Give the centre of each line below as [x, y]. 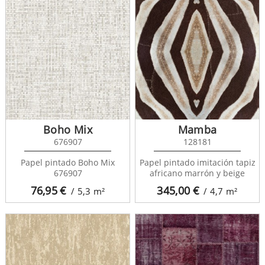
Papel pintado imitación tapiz [197, 162]
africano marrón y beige [197, 173]
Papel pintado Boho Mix [68, 162]
